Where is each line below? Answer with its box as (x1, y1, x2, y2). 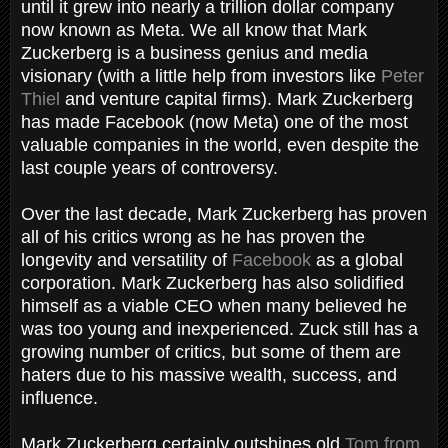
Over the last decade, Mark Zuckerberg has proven (21, 203, 427, 224)
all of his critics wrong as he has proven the (21, 226, 365, 247)
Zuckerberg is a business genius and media (21, 42, 368, 63)
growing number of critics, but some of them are (21, 341, 401, 362)
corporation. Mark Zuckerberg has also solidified (21, 272, 404, 293)
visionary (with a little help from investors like (21, 65, 381, 86)
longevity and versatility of (21, 249, 232, 270)
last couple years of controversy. (21, 157, 283, 178)
